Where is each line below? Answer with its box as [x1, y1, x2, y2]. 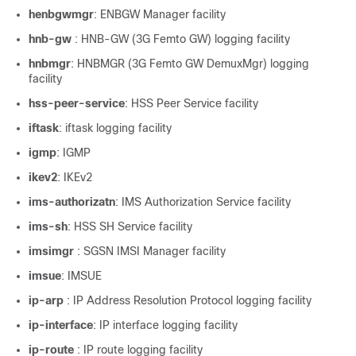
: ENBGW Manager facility [94, 8, 226, 21]
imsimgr [29, 245, 77, 257]
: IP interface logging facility [93, 319, 238, 331]
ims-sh [29, 220, 68, 233]
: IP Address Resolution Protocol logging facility [67, 294, 311, 307]
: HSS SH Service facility [68, 220, 192, 233]
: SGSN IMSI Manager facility [77, 245, 226, 257]
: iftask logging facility [59, 122, 172, 134]
